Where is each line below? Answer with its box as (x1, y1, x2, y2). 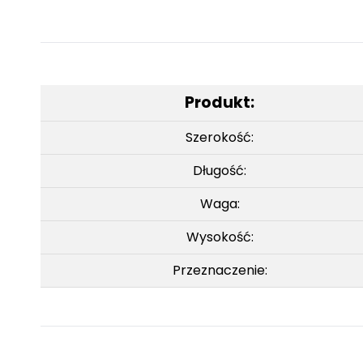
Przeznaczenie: (172, 260, 267, 280)
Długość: (193, 160, 246, 180)
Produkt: (185, 91, 254, 113)
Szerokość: (186, 127, 254, 147)
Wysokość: (186, 227, 254, 246)
